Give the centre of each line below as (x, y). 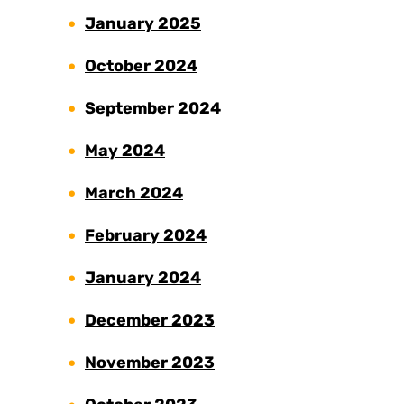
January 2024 (143, 278)
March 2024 (134, 193)
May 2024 (125, 151)
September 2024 (153, 109)
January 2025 (143, 24)
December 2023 (150, 321)
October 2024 (141, 66)
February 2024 (146, 236)
